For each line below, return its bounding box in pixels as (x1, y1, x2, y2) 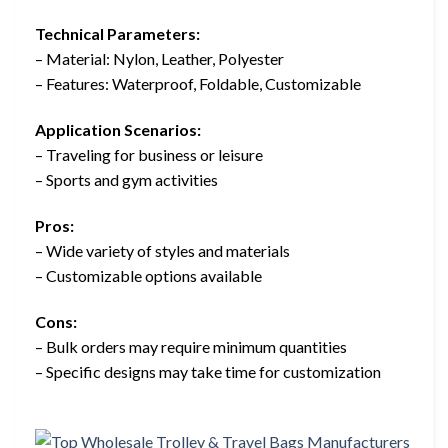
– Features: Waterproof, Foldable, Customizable (35, 74, 361, 94)
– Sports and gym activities (35, 170, 218, 190)
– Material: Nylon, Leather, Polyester (35, 49, 284, 69)
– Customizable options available (35, 265, 262, 285)
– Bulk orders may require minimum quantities (35, 336, 347, 356)
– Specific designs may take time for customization (35, 361, 381, 381)
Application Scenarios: (35, 120, 201, 140)
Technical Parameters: (35, 24, 200, 44)
